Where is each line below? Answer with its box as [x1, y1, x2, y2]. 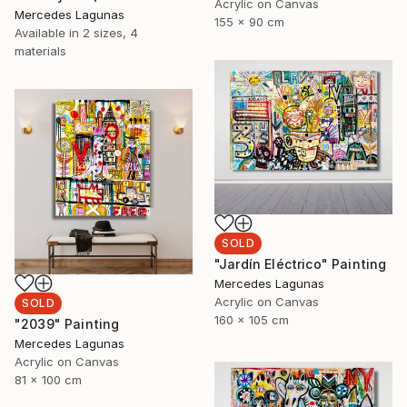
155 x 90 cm [214, 15, 284, 30]
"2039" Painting [15, 315, 120, 332]
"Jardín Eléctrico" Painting [214, 255, 387, 272]
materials [15, 43, 66, 58]
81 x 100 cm [15, 372, 82, 387]
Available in [15, 25, 83, 40]
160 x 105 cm [214, 312, 289, 327]
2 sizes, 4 [83, 25, 138, 40]
